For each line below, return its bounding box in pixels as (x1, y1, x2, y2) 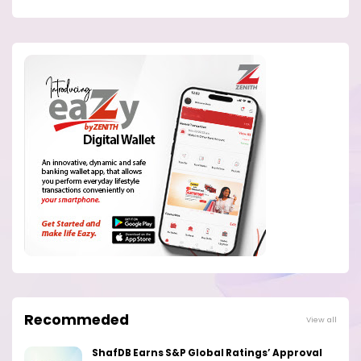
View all (306, 313, 337, 325)
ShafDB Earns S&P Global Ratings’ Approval (92, 346, 322, 359)
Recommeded (24, 309, 129, 330)
